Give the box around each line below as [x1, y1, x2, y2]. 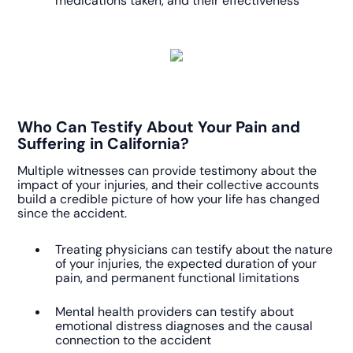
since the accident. [17, 204, 128, 221]
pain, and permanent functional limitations [55, 269, 300, 287]
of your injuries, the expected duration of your [55, 255, 318, 273]
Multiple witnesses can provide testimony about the [17, 162, 318, 179]
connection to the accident [55, 332, 212, 349]
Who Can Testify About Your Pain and [17, 116, 301, 137]
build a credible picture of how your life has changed [17, 190, 321, 207]
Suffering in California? [17, 132, 190, 154]
